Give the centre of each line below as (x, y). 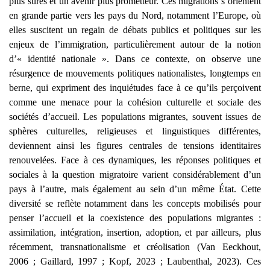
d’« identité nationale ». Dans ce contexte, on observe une (135, 59)
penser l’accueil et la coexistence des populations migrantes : (135, 218)
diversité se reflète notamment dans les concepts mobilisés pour (135, 204)
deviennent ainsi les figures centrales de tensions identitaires (135, 146)
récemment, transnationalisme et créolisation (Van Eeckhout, (135, 247)
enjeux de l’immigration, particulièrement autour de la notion (135, 45)
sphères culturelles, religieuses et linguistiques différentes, (135, 131)
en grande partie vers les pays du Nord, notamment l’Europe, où (135, 16)
